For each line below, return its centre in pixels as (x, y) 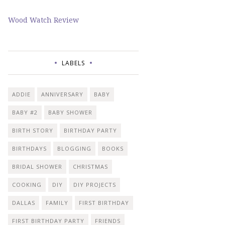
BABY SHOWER (70, 112)
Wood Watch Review (43, 20)
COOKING (27, 184)
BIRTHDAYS (29, 148)
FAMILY (57, 202)
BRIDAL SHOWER (37, 166)
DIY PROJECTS (95, 184)
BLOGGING (74, 148)
